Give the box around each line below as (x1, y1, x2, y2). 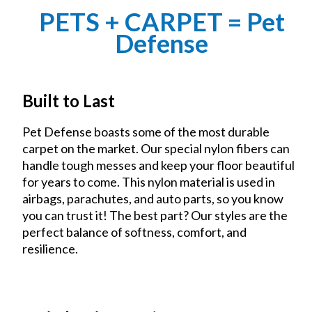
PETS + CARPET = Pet (38, 6, 285, 37)
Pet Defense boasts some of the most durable (22, 123, 270, 139)
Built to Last (22, 90, 116, 111)
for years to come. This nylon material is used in (22, 173, 276, 189)
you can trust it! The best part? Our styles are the (22, 207, 288, 223)
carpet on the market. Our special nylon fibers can (22, 140, 290, 156)
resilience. (22, 240, 79, 256)
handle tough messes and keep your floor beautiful (22, 157, 295, 173)
